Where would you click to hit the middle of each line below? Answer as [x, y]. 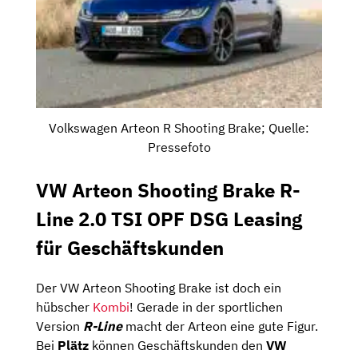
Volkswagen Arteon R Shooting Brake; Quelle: [179, 127]
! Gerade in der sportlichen [206, 306]
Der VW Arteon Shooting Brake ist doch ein [159, 287]
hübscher [64, 306]
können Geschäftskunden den [177, 345]
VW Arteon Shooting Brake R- [168, 190]
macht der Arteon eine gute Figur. [220, 326]
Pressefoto [179, 147]
